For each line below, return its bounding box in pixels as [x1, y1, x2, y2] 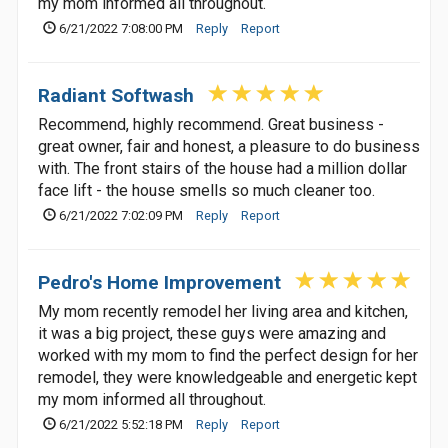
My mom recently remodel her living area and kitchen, [38, 302, 408, 321]
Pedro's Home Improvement [38, 271, 281, 294]
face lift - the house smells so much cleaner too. [38, 181, 375, 200]
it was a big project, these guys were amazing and [38, 324, 386, 343]
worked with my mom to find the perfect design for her [38, 346, 418, 365]
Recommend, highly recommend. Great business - [38, 115, 384, 134]
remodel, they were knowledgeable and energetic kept [38, 368, 417, 387]
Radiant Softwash [38, 84, 194, 107]
